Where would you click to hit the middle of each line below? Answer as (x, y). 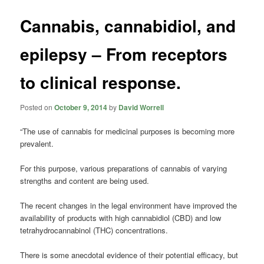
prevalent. (37, 143)
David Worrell (141, 107)
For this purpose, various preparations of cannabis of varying (124, 169)
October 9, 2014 (81, 107)
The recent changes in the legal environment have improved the (129, 206)
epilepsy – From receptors (124, 54)
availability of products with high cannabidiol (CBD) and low (121, 218)
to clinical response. (101, 82)
